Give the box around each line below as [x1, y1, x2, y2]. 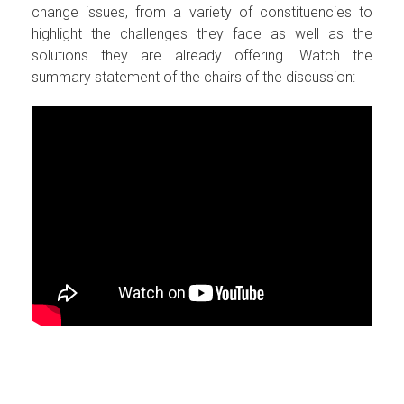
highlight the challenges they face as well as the [32, 24, 372, 42]
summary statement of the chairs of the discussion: [32, 68, 355, 86]
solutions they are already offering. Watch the [32, 46, 372, 64]
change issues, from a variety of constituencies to [32, 3, 372, 21]
